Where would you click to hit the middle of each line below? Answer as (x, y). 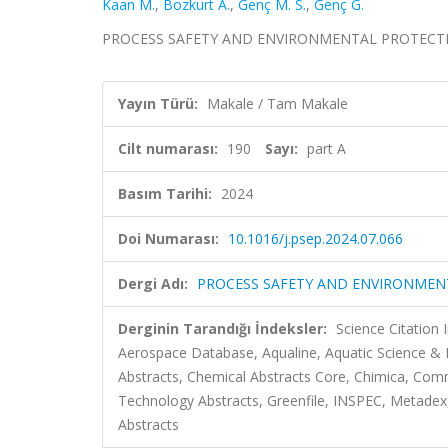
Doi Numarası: (168, 238)
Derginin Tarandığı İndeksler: (222, 328)
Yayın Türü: (158, 103)
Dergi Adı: (153, 283)
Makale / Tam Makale (277, 103)
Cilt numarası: (168, 148)
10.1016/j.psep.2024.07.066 (315, 238)
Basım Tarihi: (165, 193)
